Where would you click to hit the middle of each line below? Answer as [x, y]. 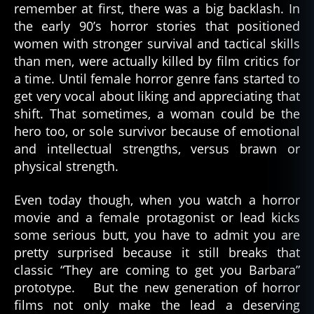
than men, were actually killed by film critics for [157, 61]
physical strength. [66, 166]
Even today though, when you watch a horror [157, 199]
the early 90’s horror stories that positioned [157, 26]
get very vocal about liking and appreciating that [157, 96]
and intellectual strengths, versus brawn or [157, 149]
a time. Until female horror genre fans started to [157, 79]
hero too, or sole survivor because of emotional [157, 131]
